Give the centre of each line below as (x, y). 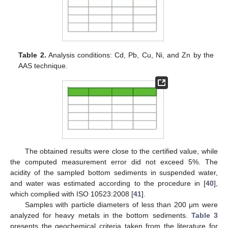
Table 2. (32, 55)
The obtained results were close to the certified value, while (121, 151)
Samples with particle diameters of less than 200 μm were (121, 205)
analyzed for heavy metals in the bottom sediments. (101, 216)
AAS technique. (43, 66)
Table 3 (205, 216)
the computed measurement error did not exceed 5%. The (114, 162)
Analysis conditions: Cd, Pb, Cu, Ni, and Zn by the (130, 55)
